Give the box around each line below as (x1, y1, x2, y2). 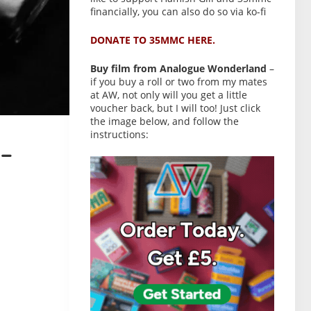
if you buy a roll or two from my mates (90, 75, 267, 88)
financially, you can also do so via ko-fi (90, 5, 266, 18)
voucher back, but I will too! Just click (90, 101, 260, 115)
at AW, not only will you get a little (90, 88, 247, 101)
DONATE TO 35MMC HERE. (90, 33, 215, 47)
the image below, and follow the (90, 115, 239, 128)
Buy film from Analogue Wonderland (90, 62, 267, 75)
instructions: (90, 128, 149, 141)
